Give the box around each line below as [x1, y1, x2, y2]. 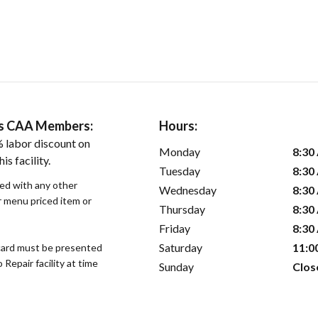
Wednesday [159, 182, 216, 197]
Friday [159, 221, 190, 235]
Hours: [159, 117, 197, 133]
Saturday [159, 240, 202, 254]
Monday [159, 144, 200, 158]
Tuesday [159, 163, 200, 177]
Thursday [159, 202, 205, 216]
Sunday [159, 259, 194, 273]
